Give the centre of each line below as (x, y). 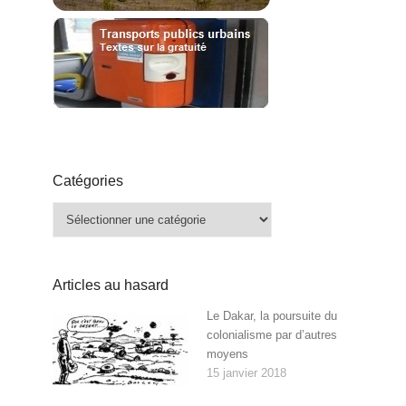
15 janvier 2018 (246, 373)
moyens (227, 354)
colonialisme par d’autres (271, 335)
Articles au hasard (111, 285)
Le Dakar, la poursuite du (271, 316)
